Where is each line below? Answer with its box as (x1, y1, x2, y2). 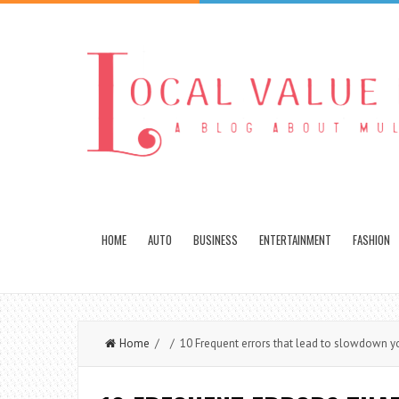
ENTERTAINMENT (259, 231, 331, 248)
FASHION (353, 231, 390, 248)
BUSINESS (193, 231, 238, 248)
